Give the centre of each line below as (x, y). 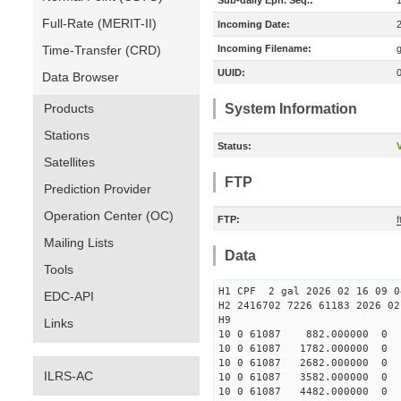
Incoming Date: (254, 24)
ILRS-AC (68, 376)
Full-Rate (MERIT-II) (99, 23)
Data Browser (81, 77)
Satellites (69, 162)
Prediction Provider (98, 189)
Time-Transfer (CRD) (102, 50)
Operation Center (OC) (109, 216)
